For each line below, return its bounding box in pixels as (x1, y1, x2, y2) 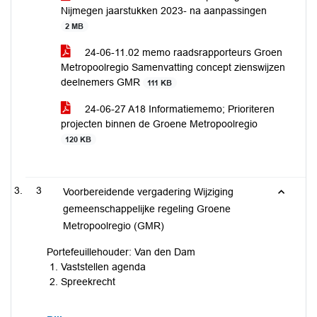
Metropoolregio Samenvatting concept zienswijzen (61, 62, 285, 73)
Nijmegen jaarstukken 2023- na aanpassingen (61, 5, 267, 16)
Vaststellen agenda (61, 261, 146, 272)
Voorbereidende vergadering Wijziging (63, 186, 234, 197)
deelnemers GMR (61, 76, 143, 88)
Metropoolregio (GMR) (63, 220, 164, 231)
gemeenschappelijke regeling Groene (63, 203, 231, 214)
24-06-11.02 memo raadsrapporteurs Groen (82, 47, 282, 58)
